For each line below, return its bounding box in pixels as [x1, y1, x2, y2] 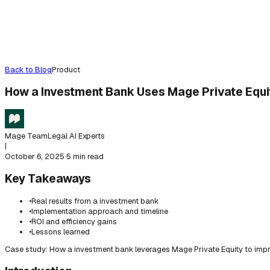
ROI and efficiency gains [31, 216, 117, 227]
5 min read [66, 151, 104, 162]
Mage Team [5, 130, 48, 141]
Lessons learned [31, 226, 90, 237]
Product [52, 64, 80, 75]
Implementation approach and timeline [31, 206, 168, 216]
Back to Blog [5, 64, 52, 75]
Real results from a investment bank [31, 195, 159, 206]
